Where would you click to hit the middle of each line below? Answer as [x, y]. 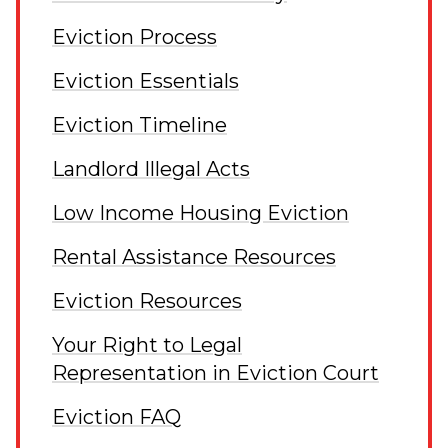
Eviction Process [134, 36]
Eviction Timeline [139, 124]
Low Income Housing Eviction [200, 212]
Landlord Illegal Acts [151, 168]
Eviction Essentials [145, 80]
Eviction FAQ [116, 416]
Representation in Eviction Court [215, 372]
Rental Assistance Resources [194, 256]
